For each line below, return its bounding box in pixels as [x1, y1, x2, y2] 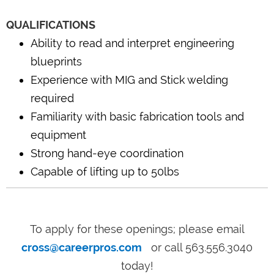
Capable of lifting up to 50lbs [31, 165, 179, 178]
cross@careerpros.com [21, 241, 142, 254]
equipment [31, 128, 86, 141]
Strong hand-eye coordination [31, 146, 183, 160]
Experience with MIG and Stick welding [31, 73, 228, 86]
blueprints [31, 54, 82, 68]
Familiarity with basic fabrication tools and [31, 109, 244, 123]
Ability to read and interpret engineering [31, 36, 234, 50]
